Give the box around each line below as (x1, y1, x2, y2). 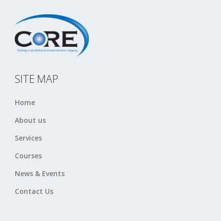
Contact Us (15, 186, 53, 196)
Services (15, 133, 42, 143)
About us (15, 115, 46, 125)
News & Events (15, 169, 65, 179)
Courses (15, 151, 42, 161)
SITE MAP (15, 72, 58, 86)
